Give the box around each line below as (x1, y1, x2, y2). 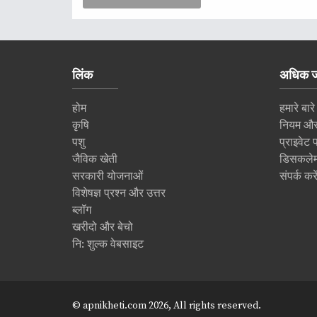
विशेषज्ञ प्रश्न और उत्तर (72, 186, 166, 200)
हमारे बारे (279, 101, 315, 115)
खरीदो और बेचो (72, 220, 133, 234)
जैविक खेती (72, 152, 117, 166)
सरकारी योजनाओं (72, 169, 143, 183)
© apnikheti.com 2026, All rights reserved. (72, 299, 261, 312)
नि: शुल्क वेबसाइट (72, 237, 144, 251)
